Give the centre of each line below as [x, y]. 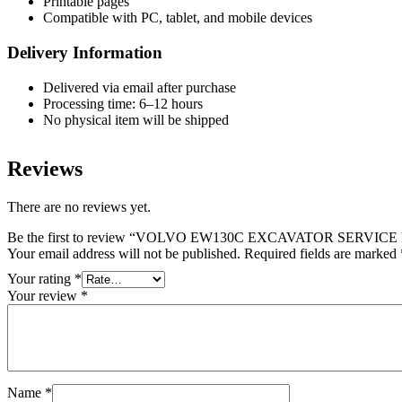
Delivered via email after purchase [140, 87]
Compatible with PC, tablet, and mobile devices [178, 18]
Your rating [41, 278]
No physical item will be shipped [136, 119]
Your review [44, 295]
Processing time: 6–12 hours [123, 103]
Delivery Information [85, 53]
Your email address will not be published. [124, 253]
